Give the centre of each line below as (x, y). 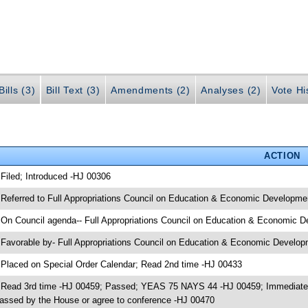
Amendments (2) (151, 90)
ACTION (282, 155)
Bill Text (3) (73, 90)
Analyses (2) (231, 90)
